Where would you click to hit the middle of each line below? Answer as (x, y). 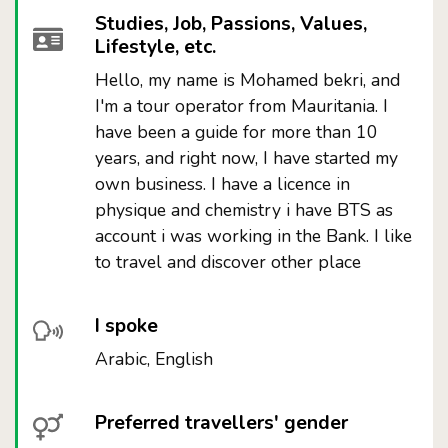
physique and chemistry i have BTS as (244, 210)
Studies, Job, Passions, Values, (231, 24)
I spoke (127, 326)
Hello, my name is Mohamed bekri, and (248, 80)
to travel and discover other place (228, 262)
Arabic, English (154, 359)
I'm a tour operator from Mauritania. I (242, 106)
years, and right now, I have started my (247, 158)
